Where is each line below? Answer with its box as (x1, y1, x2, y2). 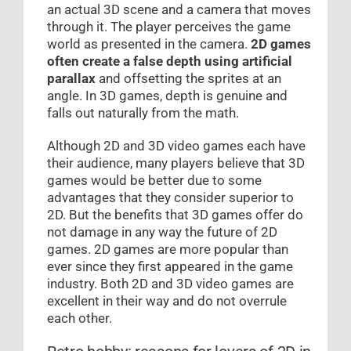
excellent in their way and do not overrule (47, 293, 287, 309)
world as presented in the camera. (47, 36, 248, 52)
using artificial (204, 53, 292, 70)
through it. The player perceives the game (47, 19, 291, 35)
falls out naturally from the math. (47, 105, 239, 121)
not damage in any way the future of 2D (47, 224, 277, 241)
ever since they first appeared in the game (47, 259, 293, 275)
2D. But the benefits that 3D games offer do (47, 207, 303, 223)
